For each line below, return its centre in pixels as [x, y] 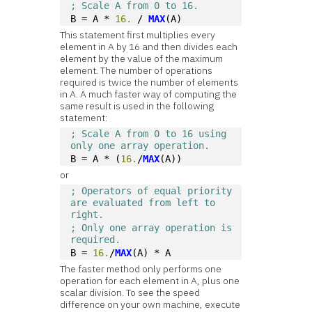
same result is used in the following [137, 106]
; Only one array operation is [151, 228]
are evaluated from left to [143, 203]
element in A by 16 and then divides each [149, 47]
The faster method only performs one [141, 269]
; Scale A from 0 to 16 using [149, 134]
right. [90, 214]
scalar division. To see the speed [130, 292]
